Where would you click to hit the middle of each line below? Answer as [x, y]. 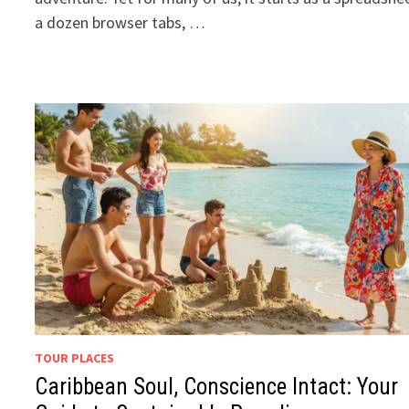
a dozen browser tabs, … [121, 22]
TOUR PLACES [75, 357]
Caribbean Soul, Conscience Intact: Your [217, 386]
